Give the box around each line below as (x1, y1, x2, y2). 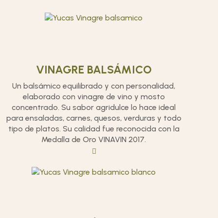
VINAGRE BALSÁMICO (36, 63, 152, 76)
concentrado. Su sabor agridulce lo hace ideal (12, 103, 176, 112)
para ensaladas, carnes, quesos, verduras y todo (6, 113, 182, 123)
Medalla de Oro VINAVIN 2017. (41, 135, 146, 144)
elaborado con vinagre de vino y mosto (22, 92, 165, 101)
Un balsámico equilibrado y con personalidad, (12, 81, 176, 91)
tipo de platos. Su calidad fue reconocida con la (8, 124, 180, 133)
